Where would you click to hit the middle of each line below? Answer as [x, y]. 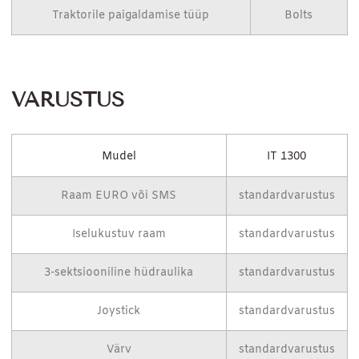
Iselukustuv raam [119, 235]
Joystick [119, 312]
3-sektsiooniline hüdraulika [119, 273]
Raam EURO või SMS [119, 196]
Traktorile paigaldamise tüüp [131, 16]
